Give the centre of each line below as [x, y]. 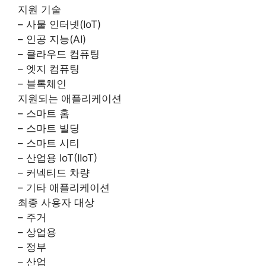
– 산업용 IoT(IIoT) [58, 158]
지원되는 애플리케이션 [70, 99]
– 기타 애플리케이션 [64, 188]
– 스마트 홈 [44, 113]
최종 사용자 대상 [56, 202]
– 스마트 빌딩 [49, 128]
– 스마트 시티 [49, 143]
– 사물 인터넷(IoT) [59, 24]
